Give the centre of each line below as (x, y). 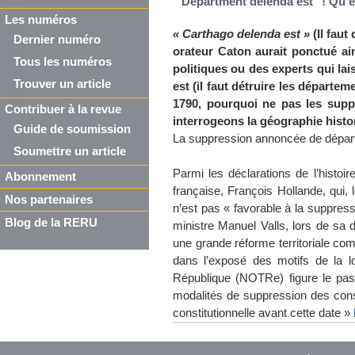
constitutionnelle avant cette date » (263, 313)
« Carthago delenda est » (242, 34)
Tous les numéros (63, 62)
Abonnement (40, 177)
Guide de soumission (72, 129)
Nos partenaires (49, 200)
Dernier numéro (57, 40)
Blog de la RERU (51, 223)
